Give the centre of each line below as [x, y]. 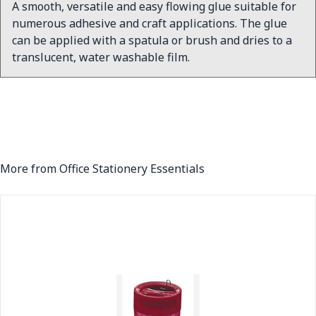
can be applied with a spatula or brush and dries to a [152, 40]
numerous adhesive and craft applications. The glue [150, 23]
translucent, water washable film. [101, 57]
